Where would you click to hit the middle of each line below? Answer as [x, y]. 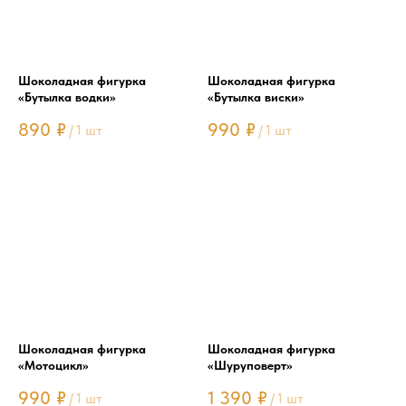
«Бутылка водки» [67, 97]
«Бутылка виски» [256, 97]
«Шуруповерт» [250, 366]
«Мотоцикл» [53, 366]
